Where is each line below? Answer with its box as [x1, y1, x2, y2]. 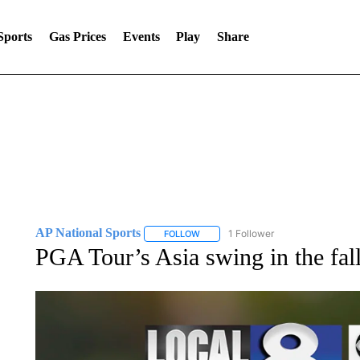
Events [122, 30, 160, 43]
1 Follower [227, 227, 274, 239]
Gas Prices [48, 30, 106, 43]
